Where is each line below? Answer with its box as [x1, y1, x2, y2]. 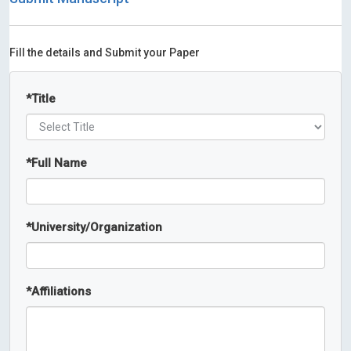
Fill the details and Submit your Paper [9, 46, 200, 59]
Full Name [31, 156, 87, 170]
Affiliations [31, 284, 91, 299]
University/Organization [31, 220, 162, 234]
